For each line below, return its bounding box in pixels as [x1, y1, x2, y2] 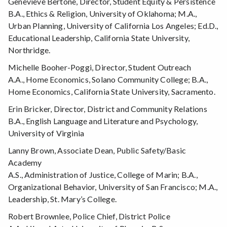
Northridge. [8, 45, 51, 55]
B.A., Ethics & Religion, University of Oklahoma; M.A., [8, 9, 197, 19]
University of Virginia [8, 128, 85, 138]
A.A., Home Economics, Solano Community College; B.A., [8, 74, 208, 85]
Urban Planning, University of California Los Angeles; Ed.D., [8, 21, 218, 31]
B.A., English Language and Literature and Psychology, [8, 116, 198, 126]
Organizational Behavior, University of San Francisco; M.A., [8, 182, 218, 192]
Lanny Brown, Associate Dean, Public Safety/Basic [8, 145, 186, 156]
